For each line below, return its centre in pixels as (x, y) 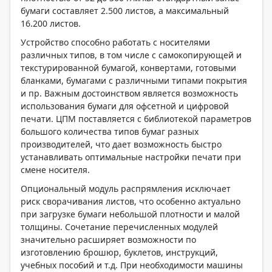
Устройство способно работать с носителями (115, 42)
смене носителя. (55, 170)
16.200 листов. (51, 24)
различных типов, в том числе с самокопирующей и (131, 55)
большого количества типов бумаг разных (110, 132)
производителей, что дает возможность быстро (121, 144)
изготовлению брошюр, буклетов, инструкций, (119, 253)
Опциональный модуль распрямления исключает (126, 189)
